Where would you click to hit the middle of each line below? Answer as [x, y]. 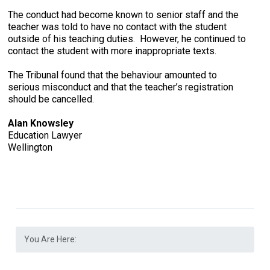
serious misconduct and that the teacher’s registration [121, 87]
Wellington [30, 147]
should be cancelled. [51, 99]
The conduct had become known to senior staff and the [124, 15]
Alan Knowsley [41, 123]
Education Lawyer [45, 135]
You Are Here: [51, 239]
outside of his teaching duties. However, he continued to [127, 39]
